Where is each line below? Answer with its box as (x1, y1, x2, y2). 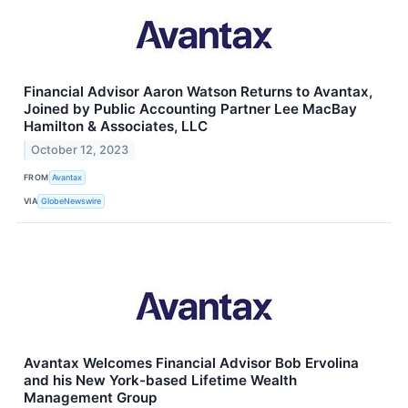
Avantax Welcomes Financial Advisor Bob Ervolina (24, 354, 359, 372)
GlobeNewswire (41, 195, 102, 206)
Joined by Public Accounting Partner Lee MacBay (24, 100, 357, 118)
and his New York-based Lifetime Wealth (24, 372, 297, 390)
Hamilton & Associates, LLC (24, 117, 208, 136)
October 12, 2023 (31, 143, 129, 158)
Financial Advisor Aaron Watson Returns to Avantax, (24, 83, 372, 101)
